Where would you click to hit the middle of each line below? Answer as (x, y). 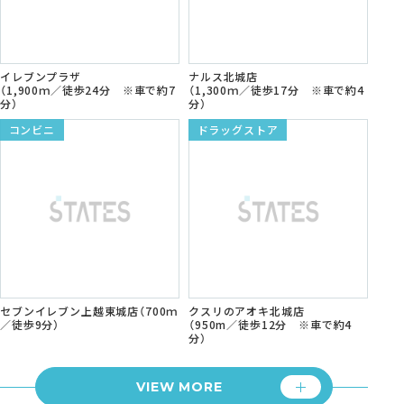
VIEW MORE (179, 386)
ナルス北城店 (224, 76)
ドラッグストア (238, 129)
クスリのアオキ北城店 (247, 310)
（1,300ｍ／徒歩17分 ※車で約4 (276, 89)
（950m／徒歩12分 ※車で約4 (271, 324)
